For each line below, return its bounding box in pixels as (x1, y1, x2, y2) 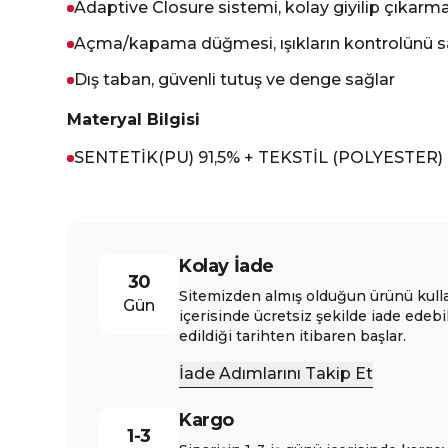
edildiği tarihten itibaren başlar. (179, 327, 407, 345)
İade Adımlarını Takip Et (179, 364, 374, 383)
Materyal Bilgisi (67, 110, 201, 129)
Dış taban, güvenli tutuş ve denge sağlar (74, 70, 396, 89)
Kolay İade (179, 255, 274, 277)
